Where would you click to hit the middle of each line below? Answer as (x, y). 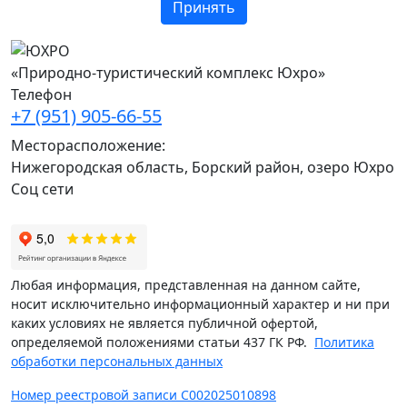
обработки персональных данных (117, 362)
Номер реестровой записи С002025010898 (144, 395)
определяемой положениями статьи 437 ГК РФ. (163, 342)
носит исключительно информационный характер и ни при (200, 304)
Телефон (41, 95)
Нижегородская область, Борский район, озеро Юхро (203, 168)
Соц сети (42, 189)
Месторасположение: (88, 146)
